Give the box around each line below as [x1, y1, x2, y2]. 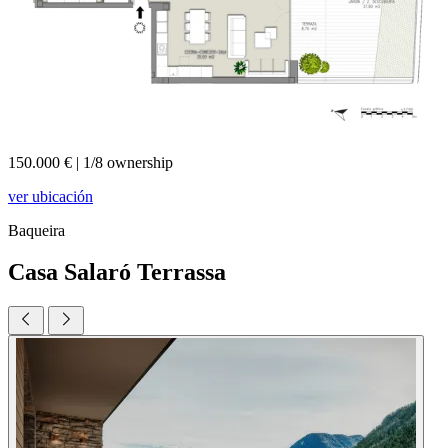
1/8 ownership [79, 153, 173, 171]
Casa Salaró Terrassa [8, 259, 226, 286]
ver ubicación [8, 187, 93, 205]
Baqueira [8, 221, 65, 239]
